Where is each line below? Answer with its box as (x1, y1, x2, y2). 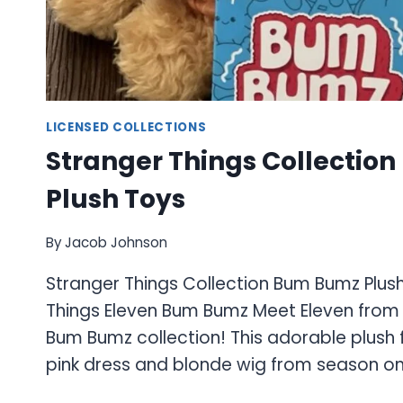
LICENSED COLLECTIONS (46, 119, 207, 137)
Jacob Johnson (65, 233, 168, 252)
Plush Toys (46, 181, 185, 217)
